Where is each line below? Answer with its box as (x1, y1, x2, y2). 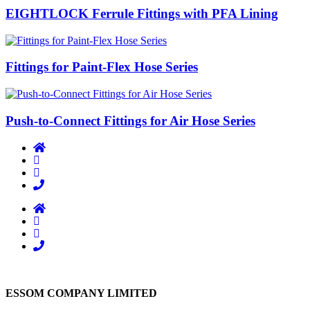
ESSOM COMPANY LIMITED (6, 286, 157, 299)
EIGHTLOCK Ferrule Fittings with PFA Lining (6, 6, 278, 21)
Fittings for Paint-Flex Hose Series (6, 60, 198, 75)
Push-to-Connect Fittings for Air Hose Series (6, 113, 255, 128)
